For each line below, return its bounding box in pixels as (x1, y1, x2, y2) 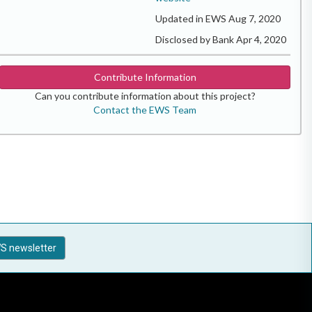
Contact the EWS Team (93, 103, 196, 116)
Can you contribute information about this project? (34, 89, 256, 102)
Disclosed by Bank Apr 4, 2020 (155, 33, 286, 45)
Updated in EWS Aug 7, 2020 (155, 12, 281, 24)
